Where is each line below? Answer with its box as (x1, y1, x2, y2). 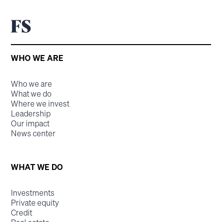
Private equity (11, 197, 59, 208)
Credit (11, 207, 33, 218)
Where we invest (11, 98, 70, 109)
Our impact (11, 117, 50, 129)
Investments (11, 187, 55, 198)
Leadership (11, 108, 51, 119)
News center (11, 127, 56, 139)
